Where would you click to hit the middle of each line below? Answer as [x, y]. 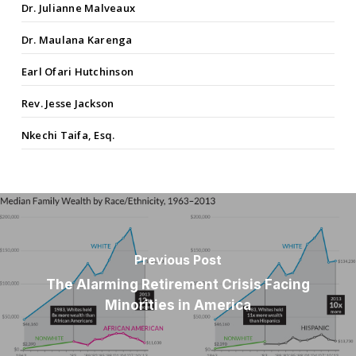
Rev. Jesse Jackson [68, 104]
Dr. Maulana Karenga [77, 40]
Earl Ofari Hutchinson [77, 72]
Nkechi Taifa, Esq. [68, 135]
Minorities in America [178, 306]
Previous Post [178, 260]
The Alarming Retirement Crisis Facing [178, 285]
